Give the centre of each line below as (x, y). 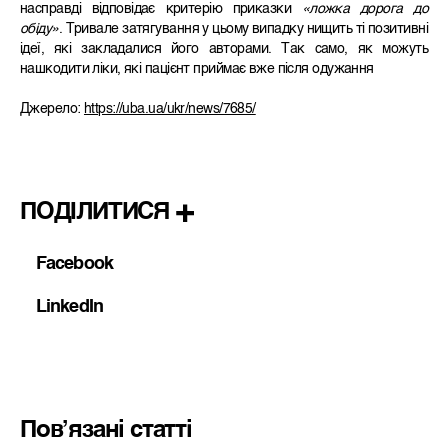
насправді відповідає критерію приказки (161, 9)
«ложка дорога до (364, 9)
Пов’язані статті (106, 431)
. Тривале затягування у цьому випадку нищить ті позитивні (243, 29)
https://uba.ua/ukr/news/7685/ (169, 109)
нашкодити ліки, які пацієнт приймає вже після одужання (197, 69)
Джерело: (52, 109)
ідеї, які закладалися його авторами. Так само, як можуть (224, 49)
